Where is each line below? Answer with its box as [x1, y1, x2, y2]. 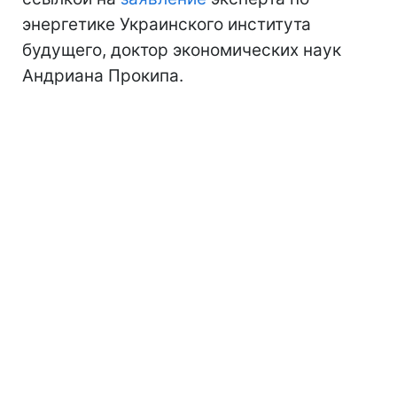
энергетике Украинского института [22, 13, 311, 35]
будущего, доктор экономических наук [22, 39, 341, 60]
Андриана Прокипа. [22, 65, 183, 86]
